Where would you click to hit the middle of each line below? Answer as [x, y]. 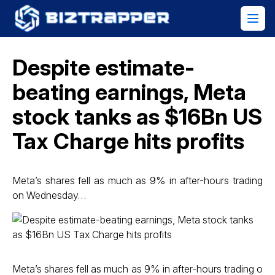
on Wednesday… [49, 195]
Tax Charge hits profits [128, 141]
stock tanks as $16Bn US [137, 117]
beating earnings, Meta [129, 92]
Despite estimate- [103, 68]
